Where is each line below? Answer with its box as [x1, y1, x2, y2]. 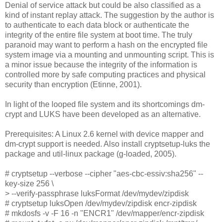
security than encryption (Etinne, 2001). [5, 80, 142, 89]
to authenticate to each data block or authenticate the [5, 20, 189, 29]
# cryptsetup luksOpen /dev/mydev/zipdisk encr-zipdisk [5, 199, 197, 208]
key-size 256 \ [5, 179, 54, 188]
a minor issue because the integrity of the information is [5, 60, 197, 69]
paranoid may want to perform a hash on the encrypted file [5, 40, 208, 49]
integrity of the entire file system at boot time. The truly [5, 30, 192, 39]
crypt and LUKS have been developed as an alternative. [5, 110, 201, 118]
